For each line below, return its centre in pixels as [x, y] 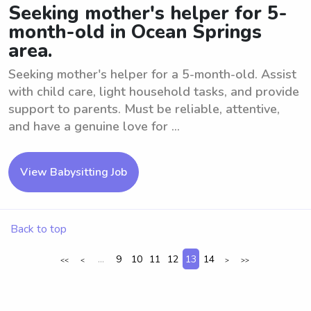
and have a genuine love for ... [94, 126]
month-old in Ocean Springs [135, 32]
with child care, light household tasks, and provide [154, 92]
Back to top [39, 229]
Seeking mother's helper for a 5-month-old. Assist [152, 74]
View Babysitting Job [74, 172]
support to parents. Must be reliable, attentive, [144, 109]
